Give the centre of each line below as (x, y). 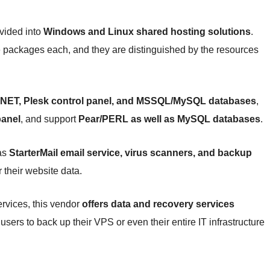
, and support (49, 119)
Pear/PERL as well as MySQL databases (169, 119)
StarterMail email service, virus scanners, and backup (130, 153)
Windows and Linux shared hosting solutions (147, 31)
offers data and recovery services (158, 204)
